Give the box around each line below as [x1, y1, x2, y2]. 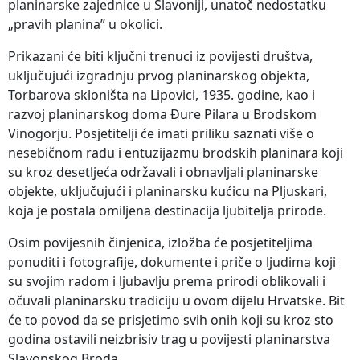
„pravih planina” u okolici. [8, 14, 162, 33]
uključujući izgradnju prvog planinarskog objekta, [8, 66, 309, 84]
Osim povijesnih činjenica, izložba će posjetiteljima [8, 233, 313, 252]
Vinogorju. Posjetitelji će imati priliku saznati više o [8, 124, 314, 142]
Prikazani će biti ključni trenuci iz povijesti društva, [8, 47, 313, 65]
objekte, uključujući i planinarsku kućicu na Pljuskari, [8, 182, 327, 200]
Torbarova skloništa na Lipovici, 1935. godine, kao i [8, 85, 315, 104]
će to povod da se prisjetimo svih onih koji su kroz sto [8, 310, 333, 329]
